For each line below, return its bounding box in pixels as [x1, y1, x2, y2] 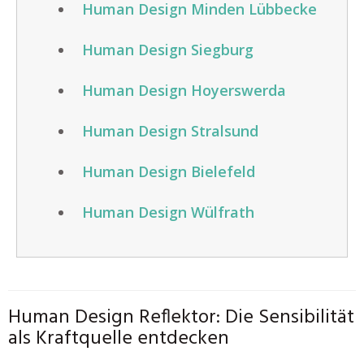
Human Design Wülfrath [82, 202, 254, 222]
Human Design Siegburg [82, 40, 253, 59]
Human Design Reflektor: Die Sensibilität [8, 302, 354, 333]
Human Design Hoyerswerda [82, 80, 286, 100]
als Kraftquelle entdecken [8, 323, 229, 354]
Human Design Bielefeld [82, 162, 255, 181]
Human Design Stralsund [82, 121, 258, 141]
